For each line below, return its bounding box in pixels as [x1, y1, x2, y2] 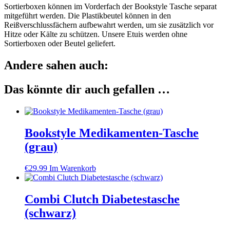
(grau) [25, 140, 57, 154]
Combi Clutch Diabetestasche [25, 193, 180, 206]
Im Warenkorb [49, 164, 96, 173]
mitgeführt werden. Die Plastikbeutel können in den [4, 11, 171, 20]
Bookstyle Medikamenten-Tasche [25, 126, 199, 140]
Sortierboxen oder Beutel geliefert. [4, 39, 116, 48]
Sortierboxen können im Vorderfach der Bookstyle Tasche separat [4, 2, 217, 11]
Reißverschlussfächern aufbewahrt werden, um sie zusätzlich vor [4, 20, 214, 29]
